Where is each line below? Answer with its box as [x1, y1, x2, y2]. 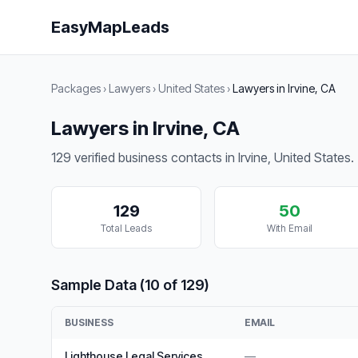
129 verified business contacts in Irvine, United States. [51, 149, 354, 165]
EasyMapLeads [51, 18, 169, 37]
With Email [266, 222, 312, 234]
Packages [51, 82, 101, 95]
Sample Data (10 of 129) [51, 276, 209, 293]
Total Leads [101, 222, 152, 234]
